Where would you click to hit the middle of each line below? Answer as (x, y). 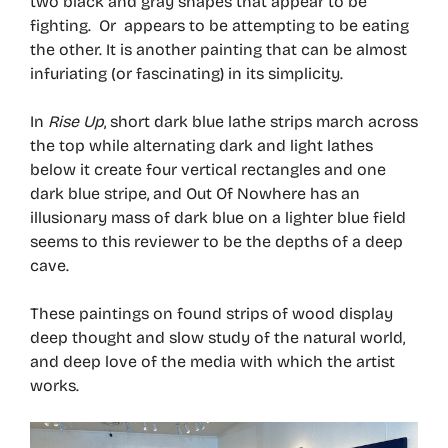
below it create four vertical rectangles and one (208, 169)
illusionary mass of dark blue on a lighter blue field (218, 217)
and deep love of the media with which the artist (212, 361)
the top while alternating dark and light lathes (201, 145)
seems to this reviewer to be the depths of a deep (216, 241)
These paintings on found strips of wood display (211, 313)
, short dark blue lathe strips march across (261, 121)
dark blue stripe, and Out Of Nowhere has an (195, 193)
